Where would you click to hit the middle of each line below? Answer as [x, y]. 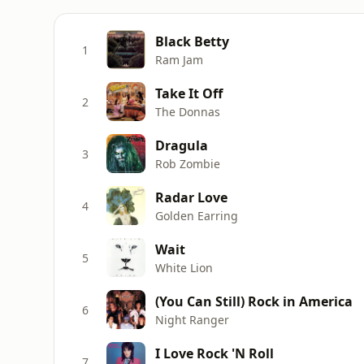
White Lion [184, 267]
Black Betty [192, 41]
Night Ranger [192, 319]
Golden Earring [197, 215]
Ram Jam [179, 59]
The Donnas [188, 111]
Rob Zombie [188, 163]
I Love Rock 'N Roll [214, 353]
